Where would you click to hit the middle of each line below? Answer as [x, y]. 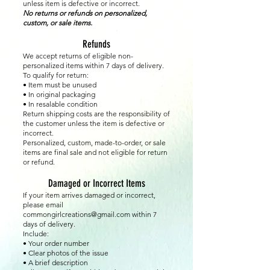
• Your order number [56, 243]
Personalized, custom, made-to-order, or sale [94, 143]
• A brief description [55, 263]
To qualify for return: [56, 75]
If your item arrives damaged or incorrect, [89, 195]
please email [43, 205]
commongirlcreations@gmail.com [77, 215]
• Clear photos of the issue [66, 253]
